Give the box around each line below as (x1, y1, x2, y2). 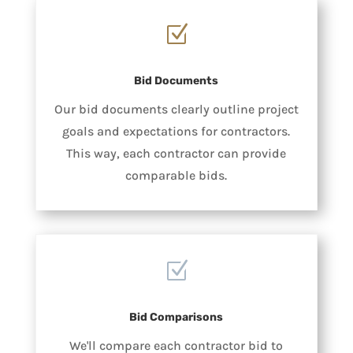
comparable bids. (125, 167, 228, 183)
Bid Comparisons (129, 310, 224, 324)
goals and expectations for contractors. (62, 123, 291, 139)
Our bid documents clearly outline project (54, 101, 299, 117)
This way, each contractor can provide (66, 145, 287, 161)
